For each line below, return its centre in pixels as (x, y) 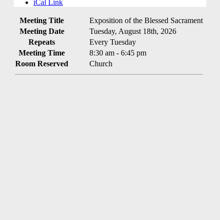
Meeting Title (42, 20)
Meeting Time (42, 53)
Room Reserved (42, 64)
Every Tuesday (113, 42)
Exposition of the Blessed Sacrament (146, 20)
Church (101, 64)
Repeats (42, 42)
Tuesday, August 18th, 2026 (133, 31)
